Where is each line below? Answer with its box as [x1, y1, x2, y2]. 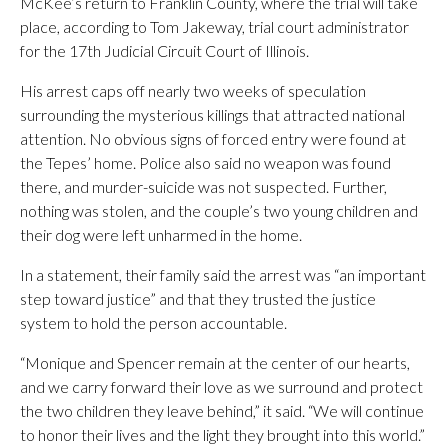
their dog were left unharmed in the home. [20, 225, 302, 244]
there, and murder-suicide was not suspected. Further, [20, 177, 387, 196]
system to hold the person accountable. [20, 313, 287, 332]
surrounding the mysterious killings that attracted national [20, 105, 405, 124]
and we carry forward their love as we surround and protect [20, 377, 423, 396]
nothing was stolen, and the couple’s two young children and [20, 201, 418, 220]
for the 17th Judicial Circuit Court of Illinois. [20, 41, 309, 60]
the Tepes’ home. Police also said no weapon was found [20, 153, 391, 172]
